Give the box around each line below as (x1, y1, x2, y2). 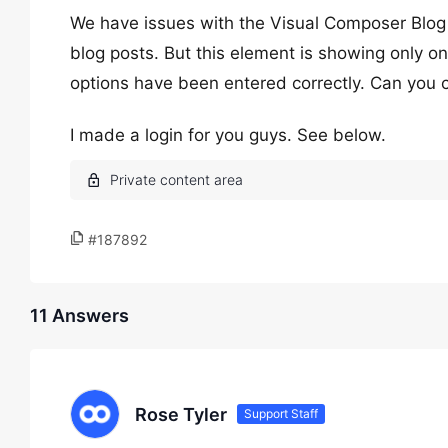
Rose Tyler (135, 403, 227, 425)
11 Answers (30, 305, 129, 326)
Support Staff (244, 406, 318, 421)
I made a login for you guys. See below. (70, 125, 386, 145)
